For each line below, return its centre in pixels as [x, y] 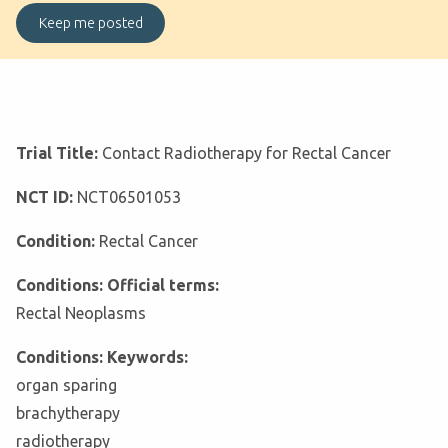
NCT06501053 [129, 197]
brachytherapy [68, 413]
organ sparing [66, 385]
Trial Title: [59, 153]
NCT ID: [46, 197]
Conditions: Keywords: [102, 357]
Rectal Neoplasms [81, 313]
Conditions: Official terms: [117, 285]
